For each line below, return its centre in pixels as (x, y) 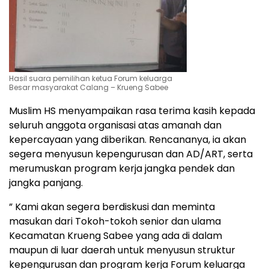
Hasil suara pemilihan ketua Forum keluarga (91, 79)
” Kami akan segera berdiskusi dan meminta (112, 207)
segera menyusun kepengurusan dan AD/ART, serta (131, 154)
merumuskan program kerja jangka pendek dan (122, 169)
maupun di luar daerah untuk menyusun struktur (122, 250)
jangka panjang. (46, 183)
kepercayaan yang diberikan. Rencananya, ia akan (128, 140)
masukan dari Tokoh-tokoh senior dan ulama (115, 222)
